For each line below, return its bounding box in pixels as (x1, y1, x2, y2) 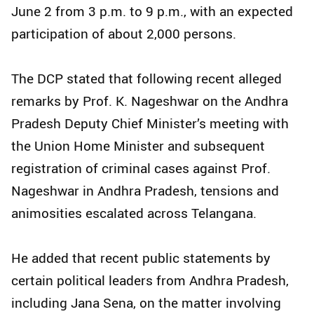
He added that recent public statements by (11, 249, 271, 268)
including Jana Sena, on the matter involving (11, 294, 281, 313)
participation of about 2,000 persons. (11, 25, 236, 43)
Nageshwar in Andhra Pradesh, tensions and (11, 182, 279, 200)
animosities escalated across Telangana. (11, 204, 257, 223)
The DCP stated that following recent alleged (11, 69, 282, 88)
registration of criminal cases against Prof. (11, 159, 271, 178)
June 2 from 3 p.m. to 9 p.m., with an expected (11, 2, 293, 21)
